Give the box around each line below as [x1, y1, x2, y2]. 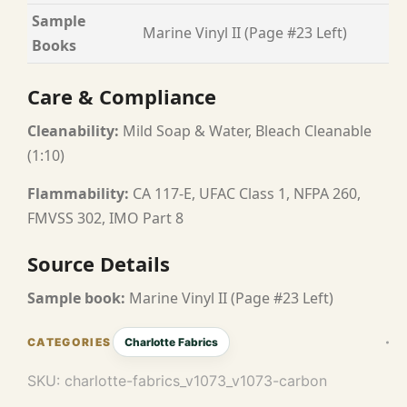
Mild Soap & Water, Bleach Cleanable [119, 120, 372, 141]
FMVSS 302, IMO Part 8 [27, 207, 184, 228]
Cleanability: [27, 120, 119, 141]
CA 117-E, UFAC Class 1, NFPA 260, [129, 183, 361, 203]
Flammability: [27, 183, 129, 203]
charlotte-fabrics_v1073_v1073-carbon [65, 371, 327, 390]
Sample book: [27, 287, 125, 308]
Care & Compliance [27, 82, 216, 110]
